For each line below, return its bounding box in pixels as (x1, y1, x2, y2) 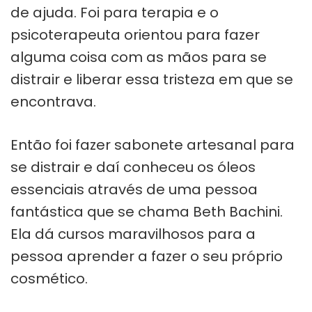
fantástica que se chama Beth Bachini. (10, 201, 283, 221)
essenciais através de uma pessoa (10, 179, 258, 199)
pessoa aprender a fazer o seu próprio (10, 246, 283, 266)
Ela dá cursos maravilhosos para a (10, 224, 256, 244)
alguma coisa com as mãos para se (10, 47, 267, 67)
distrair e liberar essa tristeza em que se (10, 69, 293, 89)
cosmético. (10, 268, 88, 288)
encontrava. (10, 91, 96, 111)
